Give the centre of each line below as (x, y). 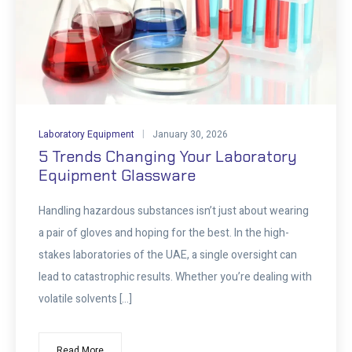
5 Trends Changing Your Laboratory (167, 157)
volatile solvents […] (85, 299)
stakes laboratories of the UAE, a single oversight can (167, 255)
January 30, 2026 (190, 135)
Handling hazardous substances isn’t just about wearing (173, 211)
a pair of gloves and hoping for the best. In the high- (163, 233)
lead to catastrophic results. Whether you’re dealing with (175, 277)
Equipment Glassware (117, 176)
